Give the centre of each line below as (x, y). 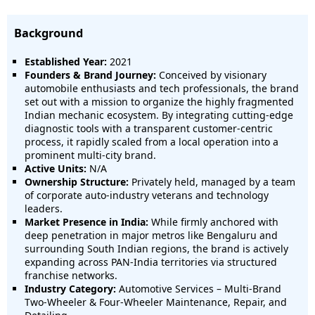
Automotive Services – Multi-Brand (199, 289)
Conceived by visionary (211, 75)
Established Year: (66, 62)
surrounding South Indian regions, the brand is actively (156, 249)
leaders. (44, 208)
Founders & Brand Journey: (90, 75)
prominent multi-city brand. (90, 155)
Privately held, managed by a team (212, 182)
